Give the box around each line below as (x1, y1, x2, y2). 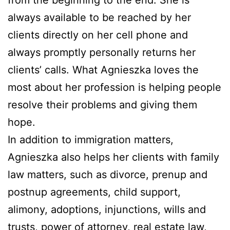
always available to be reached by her (8, 11, 191, 24)
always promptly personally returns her (8, 46, 196, 59)
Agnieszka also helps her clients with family (8, 151, 219, 164)
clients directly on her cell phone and (8, 29, 188, 42)
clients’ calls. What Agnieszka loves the (8, 64, 199, 76)
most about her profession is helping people (8, 81, 221, 94)
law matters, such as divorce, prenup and (8, 168, 207, 181)
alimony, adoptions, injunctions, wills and (8, 203, 206, 216)
